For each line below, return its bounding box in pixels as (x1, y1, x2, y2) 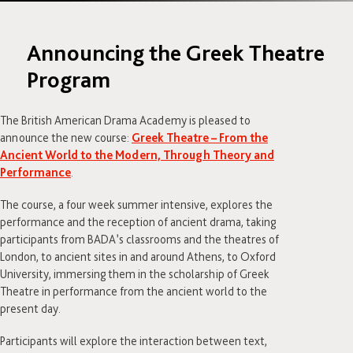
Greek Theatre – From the (132, 130, 268, 145)
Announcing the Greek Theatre (26, 39, 325, 66)
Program (26, 65, 110, 93)
